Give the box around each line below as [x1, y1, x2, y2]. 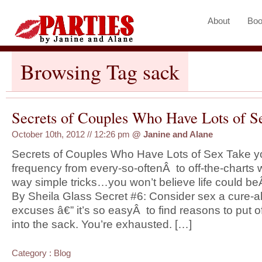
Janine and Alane [143, 130, 213, 139]
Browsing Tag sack [20, 57, 180, 85]
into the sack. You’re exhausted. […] [12, 218, 192, 230]
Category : [12, 249, 54, 258]
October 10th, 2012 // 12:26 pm [12, 130, 132, 139]
